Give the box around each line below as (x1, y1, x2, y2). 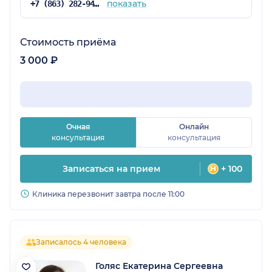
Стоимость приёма (20, 36, 116, 49)
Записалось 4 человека (36, 237, 126, 247)
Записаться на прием (62, 163, 160, 175)
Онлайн (179, 122, 209, 132)
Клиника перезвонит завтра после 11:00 (32, 189, 185, 199)
